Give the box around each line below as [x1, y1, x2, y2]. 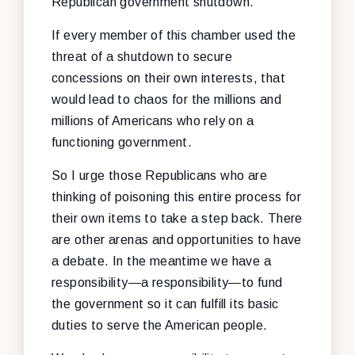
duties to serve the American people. [52, 318, 268, 332]
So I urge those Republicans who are [52, 168, 267, 182]
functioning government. [52, 135, 193, 149]
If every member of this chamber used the [52, 28, 296, 42]
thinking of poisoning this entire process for [52, 189, 301, 204]
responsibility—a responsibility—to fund [52, 275, 283, 289]
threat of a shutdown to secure [52, 49, 232, 63]
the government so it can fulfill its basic [52, 296, 279, 311]
